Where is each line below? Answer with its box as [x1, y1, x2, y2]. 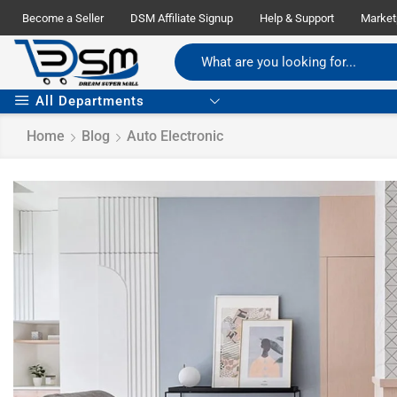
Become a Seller [22, 11, 104, 25]
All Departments [35, 93, 144, 109]
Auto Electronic [126, 128, 223, 144]
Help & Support [260, 11, 334, 25]
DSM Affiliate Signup [130, 11, 233, 25]
